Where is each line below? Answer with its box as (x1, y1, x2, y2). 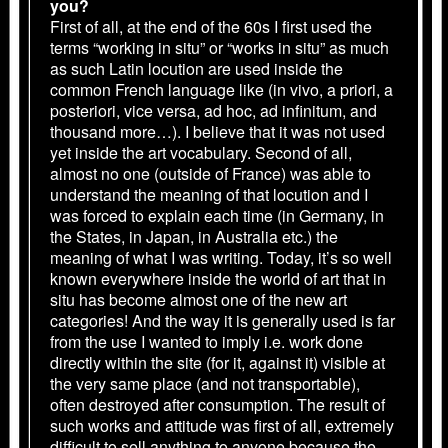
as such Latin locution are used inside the (50, 56, 343, 80)
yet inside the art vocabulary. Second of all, (50, 140, 352, 164)
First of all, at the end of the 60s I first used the (50, 14, 372, 38)
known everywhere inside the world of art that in (50, 266, 386, 290)
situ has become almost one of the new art (50, 287, 347, 311)
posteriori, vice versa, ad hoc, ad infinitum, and (50, 98, 377, 122)
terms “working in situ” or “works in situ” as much (50, 35, 389, 59)
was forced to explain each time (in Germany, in (50, 203, 384, 227)
